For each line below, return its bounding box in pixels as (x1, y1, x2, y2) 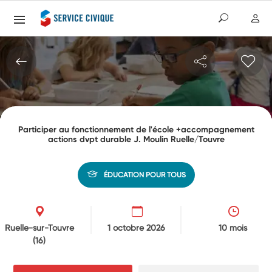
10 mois (218, 222, 247, 233)
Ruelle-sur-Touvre (4, 222, 74, 233)
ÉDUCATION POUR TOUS (103, 170, 186, 179)
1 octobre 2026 (107, 222, 165, 233)
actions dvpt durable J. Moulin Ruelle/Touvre (47, 134, 225, 144)
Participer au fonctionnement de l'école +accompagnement (18, 124, 254, 135)
